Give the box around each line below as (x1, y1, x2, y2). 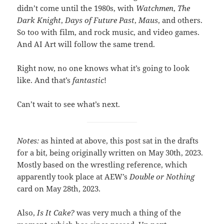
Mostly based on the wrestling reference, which (17, 159, 188, 169)
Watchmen (136, 2, 174, 13)
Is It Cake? (37, 207, 75, 217)
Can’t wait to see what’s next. (17, 98, 120, 109)
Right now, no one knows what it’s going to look (17, 62, 190, 73)
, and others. (158, 14, 203, 25)
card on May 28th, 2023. (17, 183, 101, 193)
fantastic (72, 74, 104, 85)
